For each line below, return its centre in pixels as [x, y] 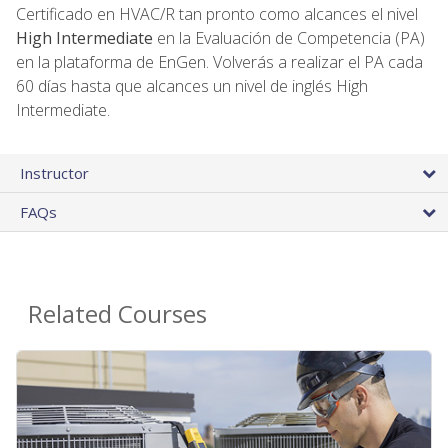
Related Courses [117, 313]
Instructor [54, 172]
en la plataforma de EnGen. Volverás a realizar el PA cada [219, 61]
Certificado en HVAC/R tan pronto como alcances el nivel [217, 13]
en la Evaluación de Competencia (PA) [289, 37]
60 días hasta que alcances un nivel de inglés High [192, 85]
